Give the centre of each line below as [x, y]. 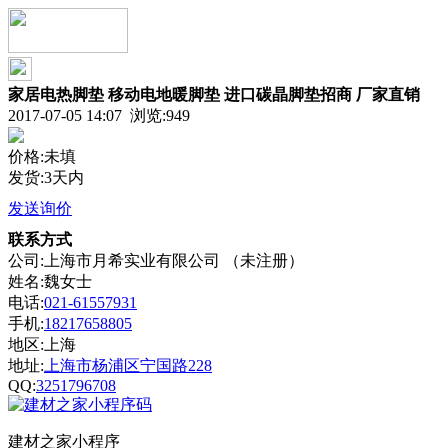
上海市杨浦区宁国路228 [128, 365]
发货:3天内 [46, 177]
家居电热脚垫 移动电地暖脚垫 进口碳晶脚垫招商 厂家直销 [214, 94]
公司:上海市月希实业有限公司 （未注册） [156, 260]
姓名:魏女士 [50, 281]
